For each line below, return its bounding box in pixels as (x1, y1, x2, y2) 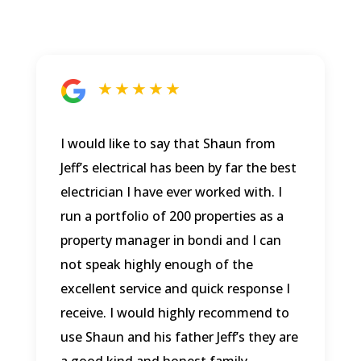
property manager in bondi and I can (60, 231, 281, 250)
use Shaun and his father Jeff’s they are (60, 328, 298, 346)
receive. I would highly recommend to (60, 304, 289, 322)
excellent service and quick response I (60, 280, 290, 298)
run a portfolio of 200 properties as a (60, 207, 284, 226)
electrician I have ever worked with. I (60, 183, 282, 201)
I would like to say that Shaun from (60, 135, 276, 153)
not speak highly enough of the (60, 255, 253, 274)
